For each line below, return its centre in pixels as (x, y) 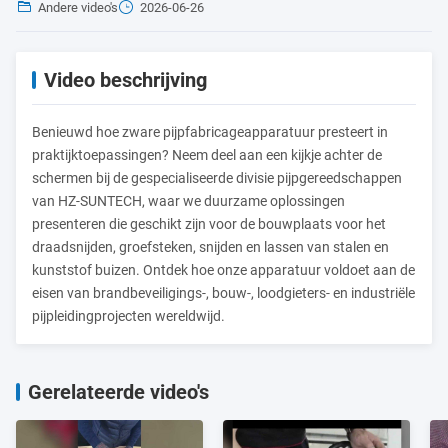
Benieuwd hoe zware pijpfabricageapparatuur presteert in (210, 132)
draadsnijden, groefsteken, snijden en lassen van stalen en (210, 247)
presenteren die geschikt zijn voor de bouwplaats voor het (209, 224)
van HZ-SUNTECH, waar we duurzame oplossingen (188, 201)
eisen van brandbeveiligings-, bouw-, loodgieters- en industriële (223, 293)
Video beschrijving (125, 80)
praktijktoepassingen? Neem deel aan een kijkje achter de (207, 155)
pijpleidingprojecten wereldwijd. (128, 316)
